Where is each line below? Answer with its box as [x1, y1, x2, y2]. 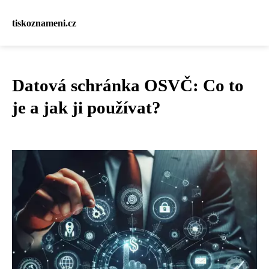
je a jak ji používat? [12, 98, 161, 117]
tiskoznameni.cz [12, 17, 76, 28]
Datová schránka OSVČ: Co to [12, 76, 244, 95]
